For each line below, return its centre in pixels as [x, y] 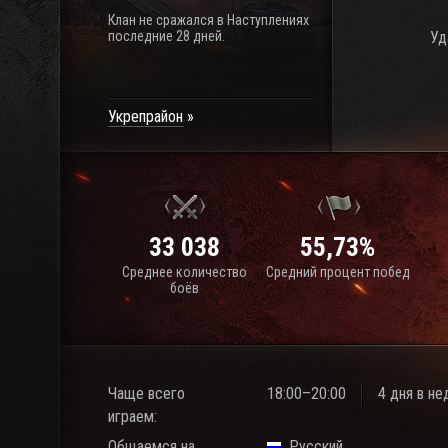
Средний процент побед [337, 272]
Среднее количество [184, 272]
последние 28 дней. [166, 36]
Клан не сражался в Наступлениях [208, 20]
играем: [132, 416]
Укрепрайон [145, 116]
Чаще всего [146, 393]
